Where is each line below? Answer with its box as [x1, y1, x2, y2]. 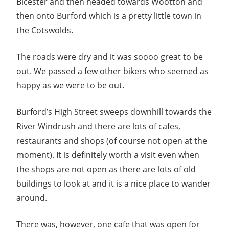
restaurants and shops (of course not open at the [16, 135, 207, 147]
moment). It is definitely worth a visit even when [16, 149, 199, 161]
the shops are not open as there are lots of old [16, 164, 196, 175]
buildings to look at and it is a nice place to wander [16, 178, 211, 190]
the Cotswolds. [16, 25, 73, 36]
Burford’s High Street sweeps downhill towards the [16, 106, 212, 118]
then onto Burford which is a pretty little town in [16, 10, 201, 22]
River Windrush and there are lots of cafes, [16, 121, 180, 132]
